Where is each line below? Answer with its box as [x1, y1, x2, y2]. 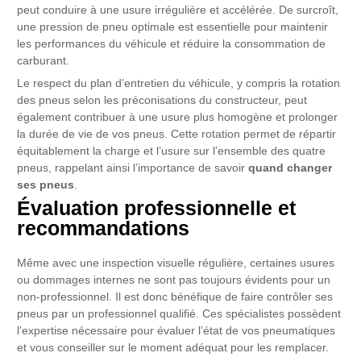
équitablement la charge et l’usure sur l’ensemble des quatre [17, 144, 326, 157]
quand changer [248, 161, 333, 174]
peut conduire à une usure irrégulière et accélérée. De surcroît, [17, 3, 339, 16]
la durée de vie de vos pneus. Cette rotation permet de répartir [17, 127, 337, 140]
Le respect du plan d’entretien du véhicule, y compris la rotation [17, 77, 341, 89]
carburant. [17, 54, 70, 67]
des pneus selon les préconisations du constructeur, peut [17, 93, 308, 106]
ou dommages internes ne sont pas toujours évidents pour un [17, 274, 331, 287]
